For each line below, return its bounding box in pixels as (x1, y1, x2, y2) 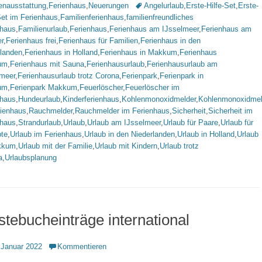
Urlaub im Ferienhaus (10, 130, 82, 139)
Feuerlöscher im (125, 83, 180, 92)
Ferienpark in (160, 71, 204, 80)
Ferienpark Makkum (10, 83, 77, 92)
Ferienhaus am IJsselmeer (109, 25, 199, 33)
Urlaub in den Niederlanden (84, 130, 175, 139)
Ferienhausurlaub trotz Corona (18, 71, 119, 80)
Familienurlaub (18, 25, 67, 33)
